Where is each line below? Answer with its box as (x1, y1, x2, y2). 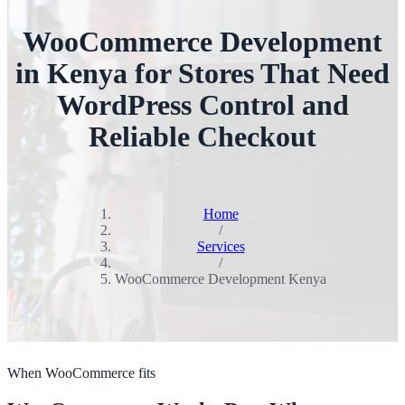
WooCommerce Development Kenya (115, 270, 326, 287)
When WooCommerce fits (7, 364, 155, 381)
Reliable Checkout (89, 120, 316, 153)
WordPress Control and (56, 89, 349, 121)
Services (196, 238, 245, 254)
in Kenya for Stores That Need (15, 57, 390, 89)
